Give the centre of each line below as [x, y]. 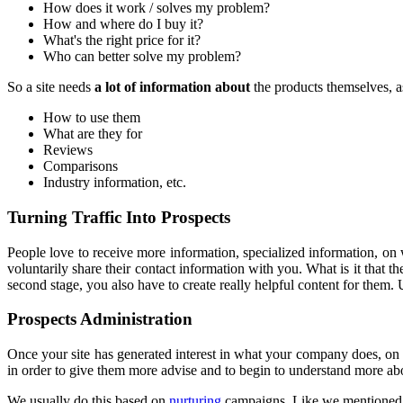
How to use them [92, 118]
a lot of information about [174, 87]
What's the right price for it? [122, 40]
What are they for [93, 134]
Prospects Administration [100, 319]
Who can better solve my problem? [142, 57]
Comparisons [81, 166]
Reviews [68, 150]
